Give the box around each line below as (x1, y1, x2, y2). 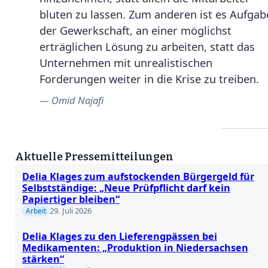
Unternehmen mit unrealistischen (39, 56, 212, 70)
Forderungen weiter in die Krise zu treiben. (39, 72, 259, 86)
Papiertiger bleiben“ (22, 192, 120, 206)
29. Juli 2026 (49, 205, 92, 217)
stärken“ (22, 252, 64, 266)
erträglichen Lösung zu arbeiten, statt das (39, 39, 255, 54)
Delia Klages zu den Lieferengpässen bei (22, 230, 217, 243)
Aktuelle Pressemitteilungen (14, 150, 173, 163)
